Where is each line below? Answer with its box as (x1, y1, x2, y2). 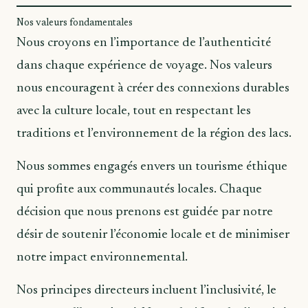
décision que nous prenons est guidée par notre (16, 205, 273, 219)
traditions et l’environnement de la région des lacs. (16, 126, 291, 140)
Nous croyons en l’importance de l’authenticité (16, 36, 271, 49)
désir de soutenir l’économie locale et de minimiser (16, 228, 289, 241)
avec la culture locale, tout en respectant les (16, 104, 251, 118)
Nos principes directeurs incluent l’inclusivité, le (16, 283, 276, 297)
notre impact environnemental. (16, 250, 188, 264)
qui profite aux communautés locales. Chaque (16, 182, 262, 196)
